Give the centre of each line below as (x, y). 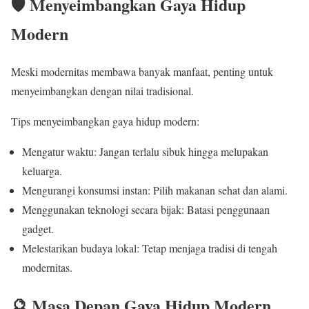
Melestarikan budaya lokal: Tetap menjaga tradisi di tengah (150, 248)
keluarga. (42, 170)
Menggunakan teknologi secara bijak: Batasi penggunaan (146, 209)
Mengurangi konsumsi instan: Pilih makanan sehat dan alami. (155, 190)
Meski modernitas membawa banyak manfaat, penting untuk (142, 71)
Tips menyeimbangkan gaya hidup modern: (105, 121)
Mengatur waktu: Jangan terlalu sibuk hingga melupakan (145, 151)
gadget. (38, 228)
